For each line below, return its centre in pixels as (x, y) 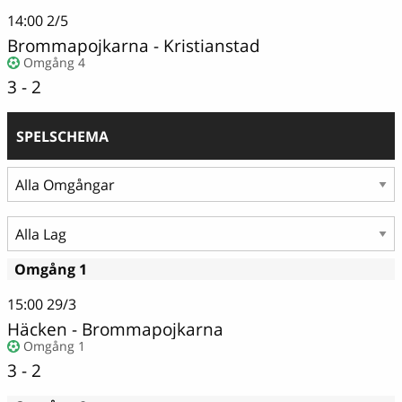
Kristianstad (212, 45)
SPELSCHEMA (62, 136)
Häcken (37, 328)
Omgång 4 (54, 62)
